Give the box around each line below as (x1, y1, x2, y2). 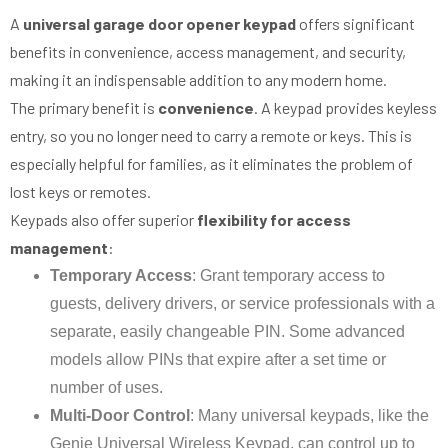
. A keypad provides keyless (254, 97, 437, 117)
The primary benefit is (10, 97, 158, 117)
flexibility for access (197, 209, 351, 229)
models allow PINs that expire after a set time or (50, 350, 386, 368)
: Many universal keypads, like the (190, 406, 429, 424)
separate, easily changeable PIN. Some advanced (50, 322, 405, 340)
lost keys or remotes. (10, 181, 151, 201)
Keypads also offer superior (10, 209, 197, 229)
